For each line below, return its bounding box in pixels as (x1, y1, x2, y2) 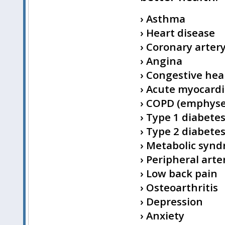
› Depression (140, 194, 203, 209)
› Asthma (140, 12, 185, 26)
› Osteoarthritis (140, 180, 218, 195)
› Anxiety (140, 208, 184, 223)
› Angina (140, 54, 182, 68)
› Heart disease (140, 26, 215, 40)
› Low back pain (140, 166, 217, 181)
